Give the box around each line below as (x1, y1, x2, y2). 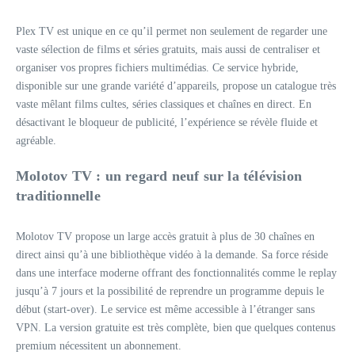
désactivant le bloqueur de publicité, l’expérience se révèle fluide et (16, 116, 318, 128)
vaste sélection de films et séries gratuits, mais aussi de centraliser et (16, 44, 320, 55)
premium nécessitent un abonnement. (16, 340, 181, 352)
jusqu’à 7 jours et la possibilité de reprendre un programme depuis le (16, 285, 324, 297)
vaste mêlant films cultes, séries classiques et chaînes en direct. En (16, 98, 311, 110)
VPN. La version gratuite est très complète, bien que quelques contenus (16, 322, 335, 334)
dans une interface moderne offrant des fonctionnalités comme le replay (16, 267, 337, 279)
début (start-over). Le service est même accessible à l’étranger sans (16, 303, 315, 315)
